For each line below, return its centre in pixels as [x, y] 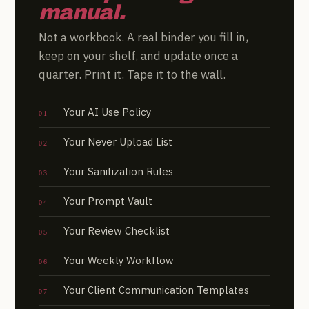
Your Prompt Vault [108, 201]
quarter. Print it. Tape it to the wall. [132, 74]
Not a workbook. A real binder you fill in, [143, 37]
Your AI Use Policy [107, 112]
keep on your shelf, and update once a [138, 56]
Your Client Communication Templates [156, 290]
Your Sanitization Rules [118, 171]
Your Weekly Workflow [119, 260]
